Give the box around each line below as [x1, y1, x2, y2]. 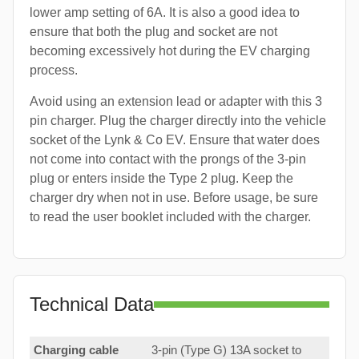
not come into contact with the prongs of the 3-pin [30, 152, 306, 167]
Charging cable [34, 343, 119, 357]
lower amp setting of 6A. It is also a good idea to [30, 6, 300, 20]
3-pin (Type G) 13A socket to [151, 343, 301, 357]
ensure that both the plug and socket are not [30, 25, 277, 39]
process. [30, 63, 78, 78]
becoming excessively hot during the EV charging [30, 44, 310, 58]
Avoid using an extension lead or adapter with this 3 [30, 95, 322, 109]
